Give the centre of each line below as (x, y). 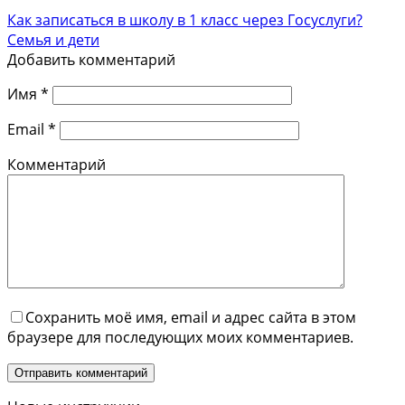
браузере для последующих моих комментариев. (180, 337)
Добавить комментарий (91, 59)
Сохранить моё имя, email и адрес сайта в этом (191, 317)
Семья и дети (53, 39)
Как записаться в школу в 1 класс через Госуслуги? (185, 19)
